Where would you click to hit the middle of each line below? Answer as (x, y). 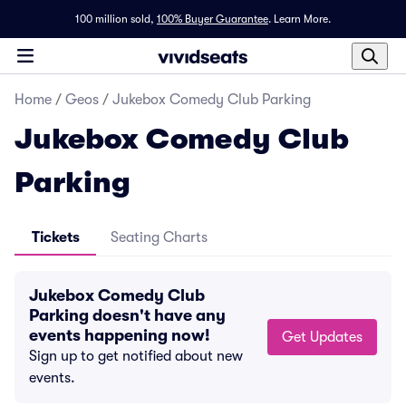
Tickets (55, 237)
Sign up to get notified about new (136, 356)
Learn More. (302, 19)
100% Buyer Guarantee (213, 19)
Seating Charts (159, 237)
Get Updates (336, 337)
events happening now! (120, 335)
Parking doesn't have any (127, 315)
